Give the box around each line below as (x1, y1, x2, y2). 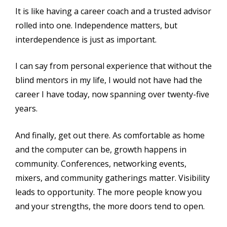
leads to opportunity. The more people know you (15, 186, 202, 198)
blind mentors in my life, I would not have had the (15, 74, 202, 86)
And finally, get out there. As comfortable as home (15, 129, 205, 141)
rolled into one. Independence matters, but (15, 19, 177, 31)
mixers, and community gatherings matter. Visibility (15, 172, 210, 183)
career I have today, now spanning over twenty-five (15, 89, 209, 100)
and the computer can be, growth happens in (15, 143, 186, 155)
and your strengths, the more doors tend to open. (15, 200, 205, 212)
